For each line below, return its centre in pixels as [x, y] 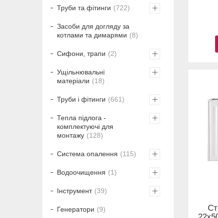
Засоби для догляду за [93, 27]
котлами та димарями [92, 35]
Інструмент [74, 191]
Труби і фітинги [81, 100]
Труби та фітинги [84, 8]
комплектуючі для [85, 127]
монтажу [71, 136]
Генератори [76, 209]
